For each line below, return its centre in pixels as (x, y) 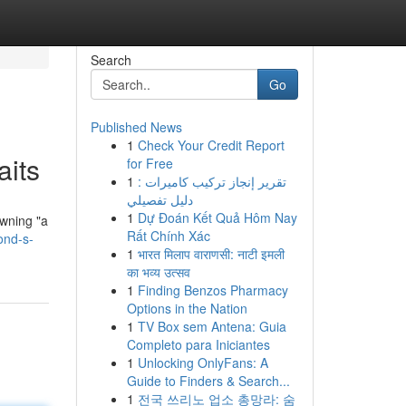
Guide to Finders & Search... (208, 381)
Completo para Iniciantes (198, 344)
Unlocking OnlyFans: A (203, 362)
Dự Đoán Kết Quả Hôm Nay (217, 217)
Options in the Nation (187, 308)
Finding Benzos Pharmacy (213, 290)
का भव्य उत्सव (158, 272)
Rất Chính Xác (168, 236)
